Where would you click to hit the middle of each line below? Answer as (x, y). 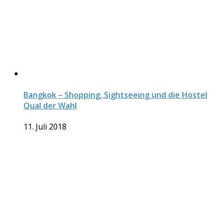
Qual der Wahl (50, 105)
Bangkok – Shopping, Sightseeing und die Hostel (115, 95)
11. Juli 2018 (45, 126)
